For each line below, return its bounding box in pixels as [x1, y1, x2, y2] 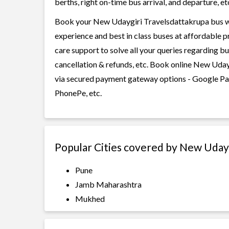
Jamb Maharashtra [75, 179, 142, 189]
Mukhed [75, 194, 105, 203]
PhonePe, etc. [55, 88, 102, 98]
